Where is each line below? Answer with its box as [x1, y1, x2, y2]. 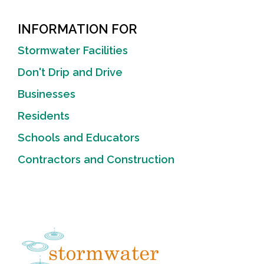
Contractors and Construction [18, 153, 174, 166]
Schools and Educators [18, 131, 140, 144]
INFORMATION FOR [18, 22, 137, 37]
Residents [18, 110, 70, 122]
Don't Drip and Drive [18, 66, 123, 78]
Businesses [18, 88, 75, 100]
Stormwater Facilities [18, 44, 128, 57]
